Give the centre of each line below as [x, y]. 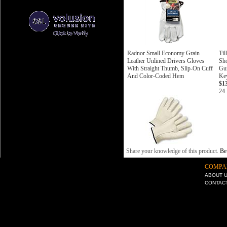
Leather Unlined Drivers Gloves [166, 61]
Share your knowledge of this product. [173, 151]
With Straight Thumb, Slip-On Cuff [170, 68]
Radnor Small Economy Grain [163, 53]
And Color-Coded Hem [156, 76]
